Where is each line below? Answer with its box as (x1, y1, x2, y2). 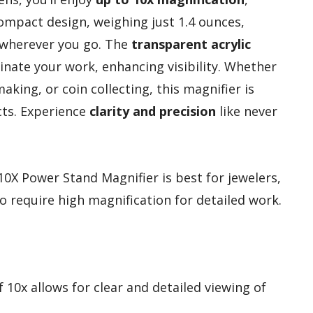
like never (216, 103, 277, 120)
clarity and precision (89, 103, 216, 120)
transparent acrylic (131, 36, 251, 53)
